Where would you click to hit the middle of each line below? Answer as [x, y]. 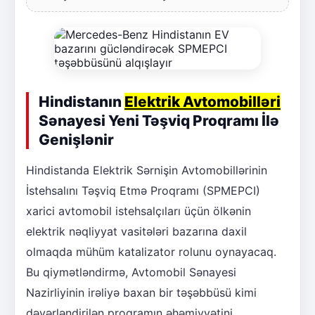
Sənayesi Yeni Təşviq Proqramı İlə [159, 120]
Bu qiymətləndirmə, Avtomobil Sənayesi [131, 272]
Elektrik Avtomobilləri [202, 101]
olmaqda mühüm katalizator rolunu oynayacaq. [151, 251]
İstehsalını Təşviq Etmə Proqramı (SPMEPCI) [143, 190]
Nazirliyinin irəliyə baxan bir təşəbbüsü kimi [141, 292]
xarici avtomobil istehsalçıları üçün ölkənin [139, 211]
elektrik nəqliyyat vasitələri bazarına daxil [136, 231]
